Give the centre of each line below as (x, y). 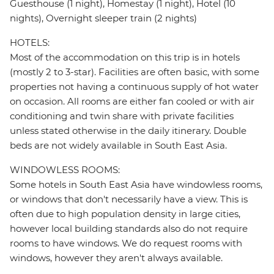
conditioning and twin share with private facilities (122, 116)
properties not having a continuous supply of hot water (134, 87)
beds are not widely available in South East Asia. (118, 146)
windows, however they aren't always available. (116, 258)
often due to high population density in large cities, (125, 214)
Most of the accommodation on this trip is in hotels (125, 57)
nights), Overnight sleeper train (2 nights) (103, 18)
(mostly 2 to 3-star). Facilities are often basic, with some (135, 72)
